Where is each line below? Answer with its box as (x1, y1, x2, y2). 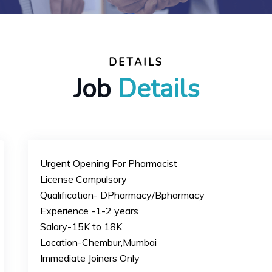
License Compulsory (39, 173, 127, 185)
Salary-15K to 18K (39, 220, 122, 233)
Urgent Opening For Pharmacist (39, 157, 177, 169)
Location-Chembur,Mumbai (39, 236, 157, 248)
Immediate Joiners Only (39, 252, 140, 264)
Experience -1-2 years (39, 205, 138, 217)
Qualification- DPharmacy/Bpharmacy (39, 189, 205, 201)
